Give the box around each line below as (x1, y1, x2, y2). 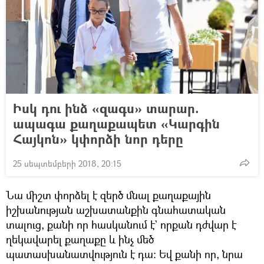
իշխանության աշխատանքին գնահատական (6, 202, 226, 217)
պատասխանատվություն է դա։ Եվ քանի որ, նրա (6, 246, 243, 261)
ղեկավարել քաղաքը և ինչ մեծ (6, 232, 154, 246)
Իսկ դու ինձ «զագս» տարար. (13, 98, 199, 117)
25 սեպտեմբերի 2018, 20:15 (13, 157, 121, 169)
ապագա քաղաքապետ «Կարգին (13, 114, 220, 133)
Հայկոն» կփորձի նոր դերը (13, 129, 183, 148)
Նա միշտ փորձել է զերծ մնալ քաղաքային (6, 187, 211, 202)
